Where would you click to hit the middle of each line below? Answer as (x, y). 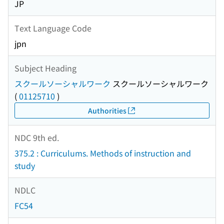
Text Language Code (53, 28)
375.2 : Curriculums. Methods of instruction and (103, 153)
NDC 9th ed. (37, 137)
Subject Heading (45, 68)
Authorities (107, 110)
